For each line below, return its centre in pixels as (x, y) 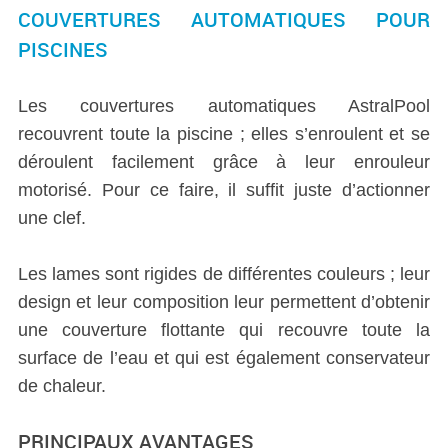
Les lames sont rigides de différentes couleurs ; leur (224, 274)
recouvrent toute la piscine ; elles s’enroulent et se (224, 134)
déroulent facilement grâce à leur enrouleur (224, 162)
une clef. (51, 218)
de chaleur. (61, 386)
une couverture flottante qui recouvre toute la (224, 330)
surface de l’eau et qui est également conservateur (224, 358)
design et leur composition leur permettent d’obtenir (224, 302)
